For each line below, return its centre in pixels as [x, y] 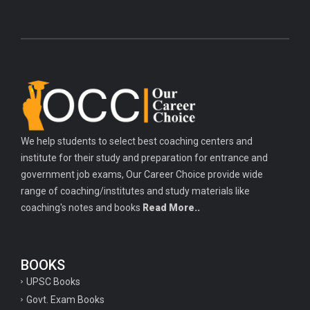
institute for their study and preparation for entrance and [144, 158]
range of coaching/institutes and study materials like [135, 191]
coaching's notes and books [82, 208]
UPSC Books [53, 282]
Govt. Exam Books [65, 299]
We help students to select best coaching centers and [137, 142]
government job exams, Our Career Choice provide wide [142, 175]
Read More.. [171, 208]
